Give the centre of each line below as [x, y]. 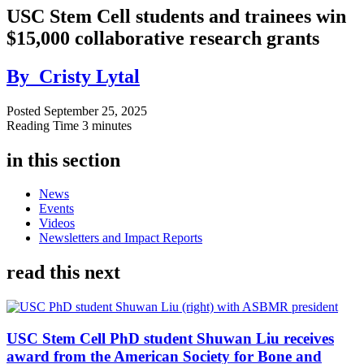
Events [56, 209]
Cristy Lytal [89, 76]
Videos [57, 223]
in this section [63, 160]
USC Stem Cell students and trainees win [176, 16]
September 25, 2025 [95, 110]
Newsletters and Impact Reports [121, 238]
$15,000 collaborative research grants [163, 38]
